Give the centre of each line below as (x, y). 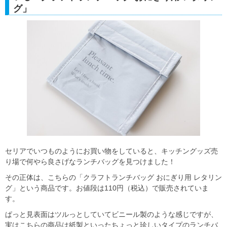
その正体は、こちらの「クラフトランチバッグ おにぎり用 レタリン (113, 178)
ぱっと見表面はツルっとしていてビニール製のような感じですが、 (111, 215)
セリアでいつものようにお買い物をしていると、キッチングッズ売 (111, 151)
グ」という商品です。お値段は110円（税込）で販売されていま (107, 188)
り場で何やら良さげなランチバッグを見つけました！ (90, 162)
